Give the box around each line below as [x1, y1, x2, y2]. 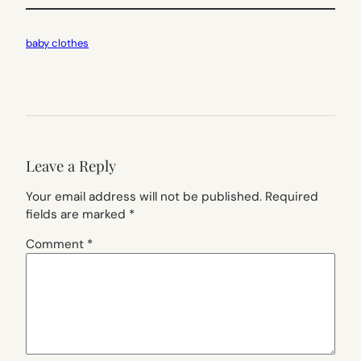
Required [265, 189, 318, 205]
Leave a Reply [26, 156, 116, 176]
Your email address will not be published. [26, 189, 262, 205]
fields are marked [26, 206, 129, 223]
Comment [26, 236, 87, 253]
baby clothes [26, 35, 89, 50]
